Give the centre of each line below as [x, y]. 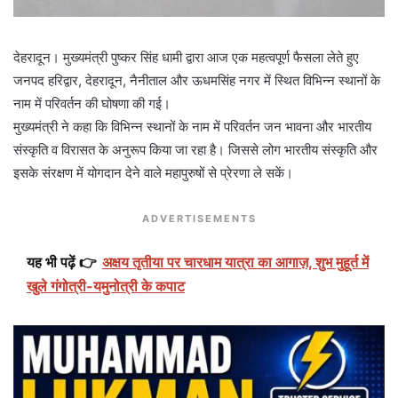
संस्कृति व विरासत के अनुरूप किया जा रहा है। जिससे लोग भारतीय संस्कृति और [195, 149]
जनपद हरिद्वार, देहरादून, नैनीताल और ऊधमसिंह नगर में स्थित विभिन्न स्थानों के [197, 80]
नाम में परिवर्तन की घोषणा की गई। [92, 103]
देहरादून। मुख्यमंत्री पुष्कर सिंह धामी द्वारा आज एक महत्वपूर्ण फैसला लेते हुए [186, 57]
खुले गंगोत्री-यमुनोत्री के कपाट [106, 286]
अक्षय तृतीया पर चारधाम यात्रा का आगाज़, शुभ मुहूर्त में [235, 262]
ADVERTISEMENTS [199, 218]
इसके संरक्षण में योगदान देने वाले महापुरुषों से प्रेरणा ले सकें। [153, 172]
